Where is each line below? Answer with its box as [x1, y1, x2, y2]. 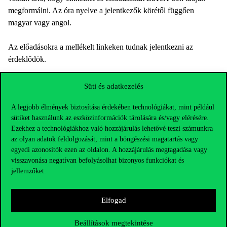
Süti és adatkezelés [84, 82, 143, 90]
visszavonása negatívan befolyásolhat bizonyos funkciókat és [11, 156, 184, 164]
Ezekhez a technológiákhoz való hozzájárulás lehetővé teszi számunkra [11, 124, 213, 132]
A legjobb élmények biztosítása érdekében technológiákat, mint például [11, 103, 214, 111]
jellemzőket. [11, 167, 46, 175]
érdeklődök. [8, 55, 48, 64]
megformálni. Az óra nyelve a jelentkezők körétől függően [8, 6, 194, 15]
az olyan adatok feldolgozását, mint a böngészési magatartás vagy [11, 135, 198, 143]
